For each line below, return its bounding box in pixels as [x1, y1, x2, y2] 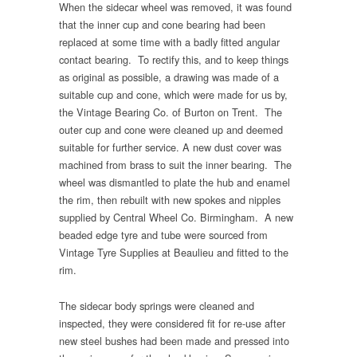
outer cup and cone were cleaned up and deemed [59, 122, 283, 138]
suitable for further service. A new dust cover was [59, 139, 281, 155]
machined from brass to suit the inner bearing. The [59, 157, 292, 173]
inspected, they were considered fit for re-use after [59, 315, 285, 331]
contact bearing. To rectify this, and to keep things [59, 52, 288, 68]
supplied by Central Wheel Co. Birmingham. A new [59, 210, 293, 226]
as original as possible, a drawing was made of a [59, 69, 279, 85]
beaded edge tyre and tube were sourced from [59, 227, 268, 243]
